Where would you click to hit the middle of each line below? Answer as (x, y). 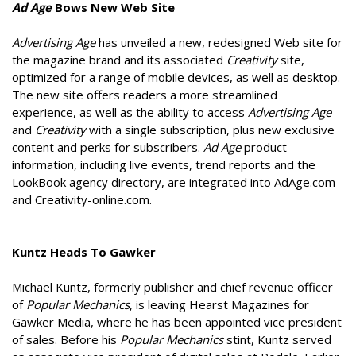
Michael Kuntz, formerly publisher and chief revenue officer (172, 287)
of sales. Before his (66, 340)
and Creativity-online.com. (82, 200)
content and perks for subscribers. (108, 147)
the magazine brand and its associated (119, 60)
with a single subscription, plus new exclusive (210, 130)
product (264, 147)
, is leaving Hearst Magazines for (219, 305)
